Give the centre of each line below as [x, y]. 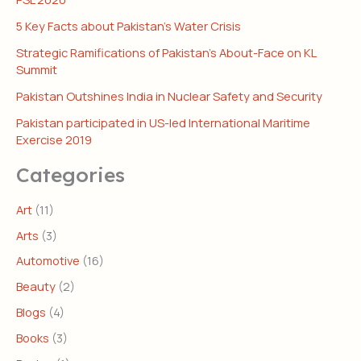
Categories [71, 175]
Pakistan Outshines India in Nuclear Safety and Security [169, 96]
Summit [37, 70]
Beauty [36, 286]
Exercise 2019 [54, 140]
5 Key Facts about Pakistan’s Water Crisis [129, 26]
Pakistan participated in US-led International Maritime [163, 123]
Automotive [48, 261]
